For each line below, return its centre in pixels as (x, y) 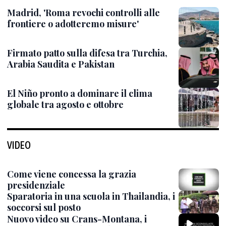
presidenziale (36, 185)
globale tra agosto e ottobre (65, 104)
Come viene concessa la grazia (72, 174)
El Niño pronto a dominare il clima (80, 93)
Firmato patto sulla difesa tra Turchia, (87, 53)
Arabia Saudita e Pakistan (61, 64)
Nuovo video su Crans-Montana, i (77, 219)
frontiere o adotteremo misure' (73, 24)
